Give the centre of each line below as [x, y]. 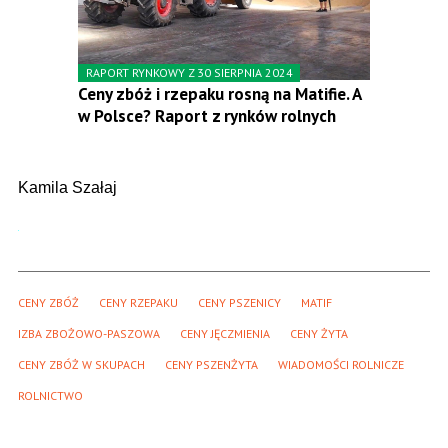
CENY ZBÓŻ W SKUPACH [81, 365]
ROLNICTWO [50, 396]
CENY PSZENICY [239, 303]
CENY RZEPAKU [138, 303]
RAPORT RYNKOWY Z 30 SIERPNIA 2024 [189, 73]
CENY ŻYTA [319, 334]
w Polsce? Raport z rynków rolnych [207, 116]
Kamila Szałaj [67, 188]
